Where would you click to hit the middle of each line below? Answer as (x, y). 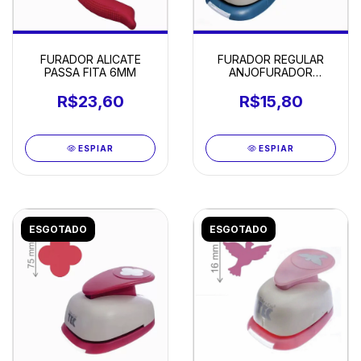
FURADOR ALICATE (90, 59)
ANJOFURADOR (271, 72)
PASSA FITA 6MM (90, 72)
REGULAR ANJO (271, 85)
